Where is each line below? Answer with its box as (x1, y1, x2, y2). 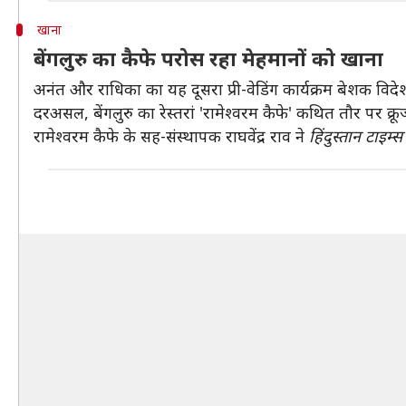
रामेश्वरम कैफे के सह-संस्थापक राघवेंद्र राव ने (34, 125, 309, 147)
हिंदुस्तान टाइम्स (309, 125, 402, 147)
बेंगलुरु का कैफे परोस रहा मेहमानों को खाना (34, 44, 383, 72)
